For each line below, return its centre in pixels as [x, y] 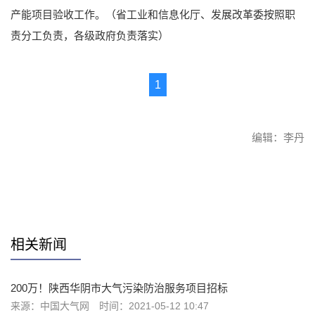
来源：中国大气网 [51, 306]
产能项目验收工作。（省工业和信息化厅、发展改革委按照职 [153, 14]
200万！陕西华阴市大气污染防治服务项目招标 [119, 288]
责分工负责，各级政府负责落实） [90, 35]
